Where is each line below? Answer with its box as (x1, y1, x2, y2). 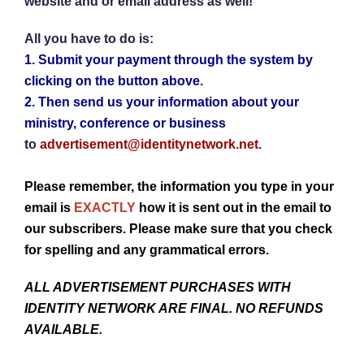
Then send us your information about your (35, 94, 299, 109)
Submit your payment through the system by (35, 52, 313, 67)
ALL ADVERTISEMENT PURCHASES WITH (24, 279, 291, 294)
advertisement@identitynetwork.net (40, 136, 258, 151)
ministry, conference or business (24, 115, 226, 130)
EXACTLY (74, 200, 136, 214)
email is (24, 200, 74, 214)
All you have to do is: (24, 31, 154, 45)
